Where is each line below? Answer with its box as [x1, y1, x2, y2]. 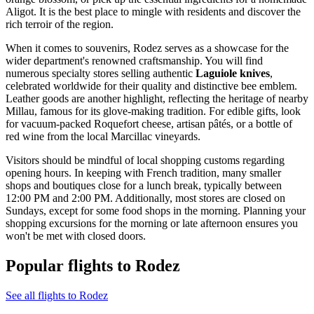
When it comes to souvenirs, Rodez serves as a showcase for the [6, 42, 289, 55]
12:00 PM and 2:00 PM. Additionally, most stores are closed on [6, 192, 285, 205]
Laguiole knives [196, 67, 270, 80]
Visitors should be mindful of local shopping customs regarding [6, 154, 285, 167]
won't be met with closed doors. [6, 230, 146, 243]
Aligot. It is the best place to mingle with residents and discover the [6, 6, 301, 18]
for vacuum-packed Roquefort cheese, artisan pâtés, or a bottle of [6, 118, 292, 130]
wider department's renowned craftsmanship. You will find [6, 55, 263, 67]
